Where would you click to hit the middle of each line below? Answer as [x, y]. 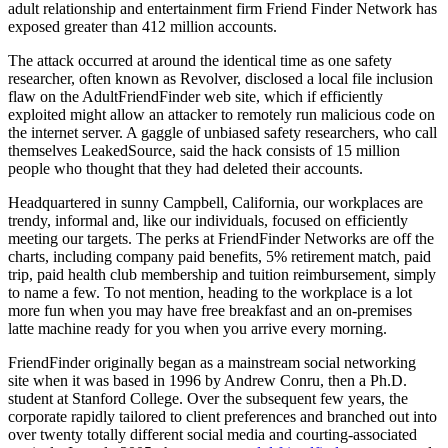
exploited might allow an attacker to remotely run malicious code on [221, 114]
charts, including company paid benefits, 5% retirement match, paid [219, 256]
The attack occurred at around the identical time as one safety [200, 60]
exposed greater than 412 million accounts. [142, 26]
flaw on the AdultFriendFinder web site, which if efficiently [195, 96]
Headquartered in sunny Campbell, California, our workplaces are [215, 202]
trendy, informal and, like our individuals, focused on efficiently [208, 220]
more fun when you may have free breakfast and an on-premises [210, 310]
